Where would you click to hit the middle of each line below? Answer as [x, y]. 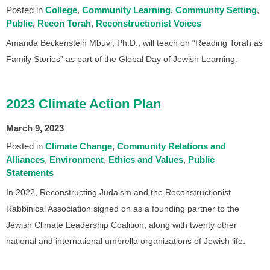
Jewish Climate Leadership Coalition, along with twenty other [121, 224]
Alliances [25, 159]
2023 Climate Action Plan [83, 104]
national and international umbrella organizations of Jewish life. [126, 241]
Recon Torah [64, 23]
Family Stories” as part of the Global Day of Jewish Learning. [122, 59]
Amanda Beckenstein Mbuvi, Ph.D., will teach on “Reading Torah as [134, 42]
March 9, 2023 [35, 128]
